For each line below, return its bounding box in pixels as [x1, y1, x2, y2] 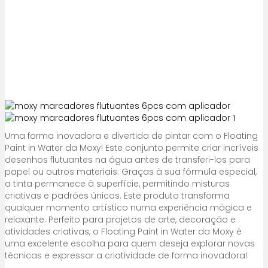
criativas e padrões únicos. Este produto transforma [5, 190, 230, 202]
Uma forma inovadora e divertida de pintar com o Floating [5, 130, 258, 142]
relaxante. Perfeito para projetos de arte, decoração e [5, 214, 236, 226]
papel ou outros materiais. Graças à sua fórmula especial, [5, 166, 257, 178]
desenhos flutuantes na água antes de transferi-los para [5, 154, 250, 166]
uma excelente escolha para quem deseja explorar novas [5, 237, 255, 249]
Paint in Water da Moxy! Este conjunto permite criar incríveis [5, 142, 258, 154]
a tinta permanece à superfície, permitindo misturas [5, 178, 230, 190]
